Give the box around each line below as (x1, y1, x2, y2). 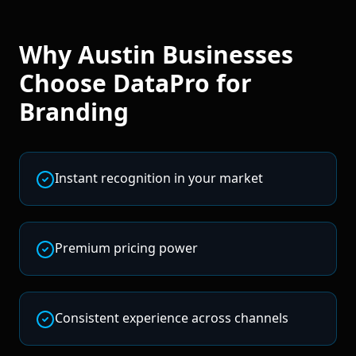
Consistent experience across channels (55, 308, 288, 327)
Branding (19, 95, 129, 128)
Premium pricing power (55, 238, 198, 257)
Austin (78, 37, 156, 71)
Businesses (156, 37, 293, 71)
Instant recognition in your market (55, 168, 263, 187)
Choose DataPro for (19, 66, 252, 99)
